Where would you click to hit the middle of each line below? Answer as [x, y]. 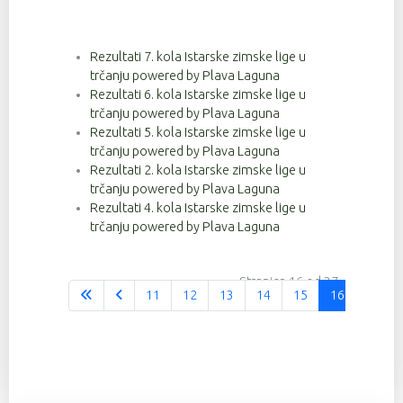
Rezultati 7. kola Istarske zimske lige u [198, 56]
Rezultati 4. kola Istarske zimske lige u [198, 207]
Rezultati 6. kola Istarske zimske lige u [198, 94]
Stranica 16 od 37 [289, 281]
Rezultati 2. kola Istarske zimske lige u [198, 170]
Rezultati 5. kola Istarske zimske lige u [198, 132]
